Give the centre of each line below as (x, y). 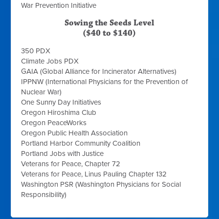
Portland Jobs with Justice (63, 153)
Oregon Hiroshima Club (59, 112)
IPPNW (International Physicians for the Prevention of (105, 81)
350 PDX (36, 51)
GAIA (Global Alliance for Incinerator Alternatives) (99, 71)
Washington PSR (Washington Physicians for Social (101, 184)
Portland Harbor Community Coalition (81, 143)
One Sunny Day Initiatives (61, 102)
